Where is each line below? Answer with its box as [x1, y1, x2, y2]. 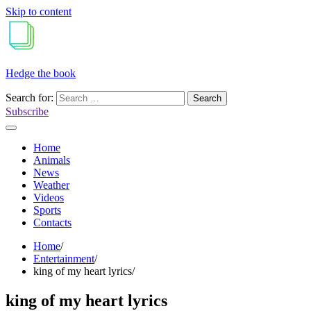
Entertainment [33, 253, 94, 264]
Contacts [33, 217, 72, 228]
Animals [33, 154, 70, 166]
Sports [33, 204, 61, 216]
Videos [33, 192, 64, 203]
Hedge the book [6, 67, 76, 79]
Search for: [6, 92, 53, 103]
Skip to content [6, 6, 72, 17]
